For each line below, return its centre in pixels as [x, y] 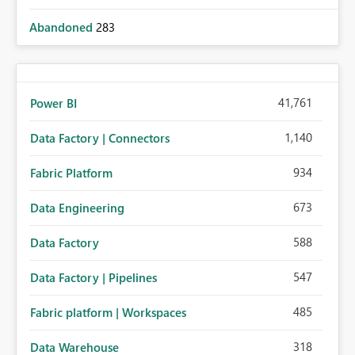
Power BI [53, 103]
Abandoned [63, 27]
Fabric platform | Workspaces [108, 312]
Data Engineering [77, 208]
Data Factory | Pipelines [94, 277]
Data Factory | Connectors [100, 138]
